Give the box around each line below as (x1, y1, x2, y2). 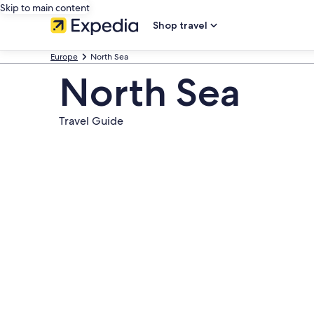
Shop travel (153, 19, 207, 32)
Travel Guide (59, 114, 123, 128)
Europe (50, 51, 78, 62)
